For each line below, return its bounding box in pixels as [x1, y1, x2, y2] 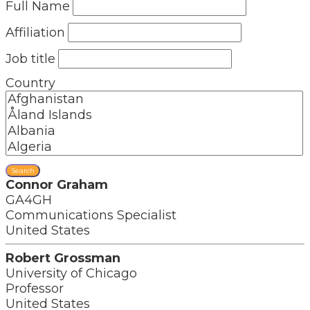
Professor [6, 281, 64, 296]
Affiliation [6, 25, 65, 40]
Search [11, 166, 35, 175]
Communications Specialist [6, 208, 176, 223]
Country [6, 75, 55, 91]
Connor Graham [6, 177, 108, 192]
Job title [6, 51, 55, 66]
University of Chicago [6, 266, 137, 281]
